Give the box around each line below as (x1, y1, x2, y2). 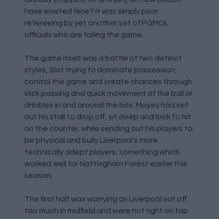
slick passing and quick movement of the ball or (24, 89, 193, 97)
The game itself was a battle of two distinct (24, 54, 182, 62)
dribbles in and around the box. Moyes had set (24, 101, 189, 109)
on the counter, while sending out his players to (24, 124, 193, 132)
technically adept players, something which (24, 148, 180, 156)
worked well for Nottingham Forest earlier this (24, 159, 187, 168)
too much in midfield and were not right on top (24, 206, 188, 215)
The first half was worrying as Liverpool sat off (24, 195, 187, 203)
